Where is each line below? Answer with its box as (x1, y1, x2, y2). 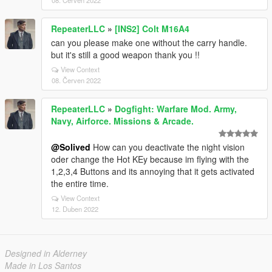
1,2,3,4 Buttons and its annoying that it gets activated (51, 165, 254, 177)
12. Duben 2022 (52, 204, 98, 214)
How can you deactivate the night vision (90, 141, 245, 153)
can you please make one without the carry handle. (51, 36, 247, 49)
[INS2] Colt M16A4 (115, 22, 189, 35)
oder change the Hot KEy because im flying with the (51, 153, 249, 165)
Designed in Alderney (5, 247, 87, 259)
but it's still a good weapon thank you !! (51, 49, 200, 61)
